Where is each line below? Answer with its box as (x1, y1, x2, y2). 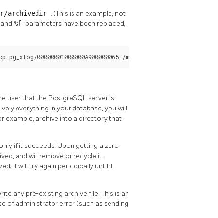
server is (88, 94, 114, 103)
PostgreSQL (48, 94, 88, 103)
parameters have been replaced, (25, 19, 126, 28)
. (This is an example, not (51, 9, 126, 18)
